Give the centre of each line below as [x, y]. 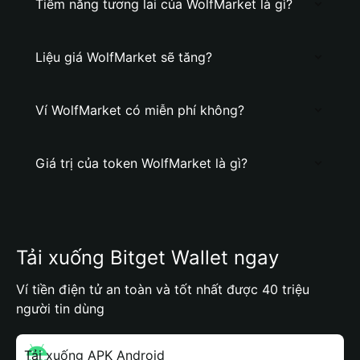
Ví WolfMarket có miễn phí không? [140, 110]
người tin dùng [60, 309]
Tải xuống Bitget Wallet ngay [147, 258]
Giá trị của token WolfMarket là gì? [141, 163]
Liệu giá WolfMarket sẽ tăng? [124, 57]
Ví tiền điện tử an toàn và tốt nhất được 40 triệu [163, 289]
